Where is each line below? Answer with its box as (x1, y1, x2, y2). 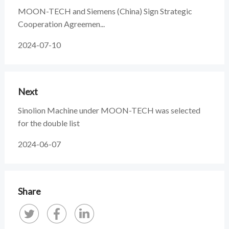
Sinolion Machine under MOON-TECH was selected (17, 105, 200, 116)
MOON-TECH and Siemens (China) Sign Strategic (17, 6, 192, 16)
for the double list (17, 118, 80, 128)
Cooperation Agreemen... (17, 18, 105, 29)
